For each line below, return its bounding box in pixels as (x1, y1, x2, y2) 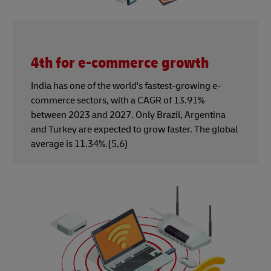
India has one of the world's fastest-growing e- (31, 79, 221, 92)
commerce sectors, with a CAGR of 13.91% (31, 94, 204, 106)
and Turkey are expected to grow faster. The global (31, 123, 238, 135)
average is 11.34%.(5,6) (31, 137, 128, 150)
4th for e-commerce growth (31, 53, 209, 73)
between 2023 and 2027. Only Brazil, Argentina (31, 108, 226, 121)
